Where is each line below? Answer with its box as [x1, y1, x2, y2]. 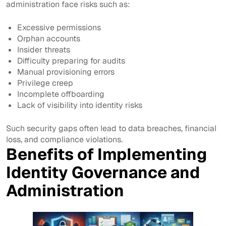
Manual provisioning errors [17, 66, 115, 77]
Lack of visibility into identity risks [17, 99, 143, 110]
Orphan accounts [17, 33, 81, 44]
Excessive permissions [17, 22, 101, 33]
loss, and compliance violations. [6, 134, 123, 145]
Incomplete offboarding [17, 88, 105, 99]
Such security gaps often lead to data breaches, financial [6, 123, 216, 134]
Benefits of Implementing [6, 143, 207, 164]
